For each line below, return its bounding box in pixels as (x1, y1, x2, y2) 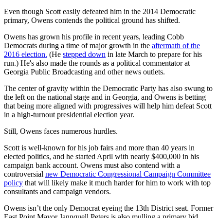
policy (4, 178, 23, 187)
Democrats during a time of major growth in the (4, 41, 152, 50)
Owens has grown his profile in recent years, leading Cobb (4, 32, 184, 41)
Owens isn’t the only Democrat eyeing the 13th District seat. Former (4, 203, 213, 212)
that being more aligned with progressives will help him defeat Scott (4, 101, 212, 110)
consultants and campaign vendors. (4, 187, 111, 196)
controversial (4, 169, 45, 178)
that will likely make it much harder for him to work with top (23, 178, 211, 187)
